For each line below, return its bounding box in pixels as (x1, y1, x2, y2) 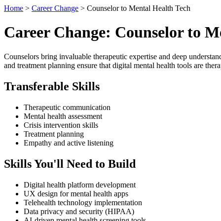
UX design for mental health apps (24, 189, 128, 198)
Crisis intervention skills (24, 120, 98, 129)
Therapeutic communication (24, 103, 110, 111)
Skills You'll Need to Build (4, 157, 136, 170)
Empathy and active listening (24, 138, 113, 147)
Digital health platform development (24, 180, 136, 189)
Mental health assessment (24, 111, 102, 120)
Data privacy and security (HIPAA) (24, 207, 134, 216)
